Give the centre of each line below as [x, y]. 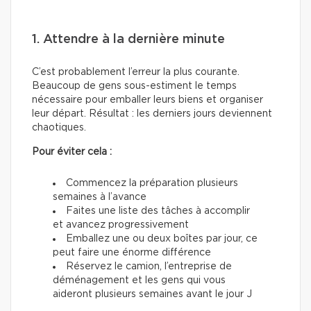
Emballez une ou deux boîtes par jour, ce [162, 239]
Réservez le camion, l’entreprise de [149, 267]
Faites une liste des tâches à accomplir [158, 211]
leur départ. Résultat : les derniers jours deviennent [152, 114]
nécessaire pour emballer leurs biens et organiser [148, 100]
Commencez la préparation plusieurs [152, 184]
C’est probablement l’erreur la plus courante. [136, 73]
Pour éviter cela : [72, 152]
